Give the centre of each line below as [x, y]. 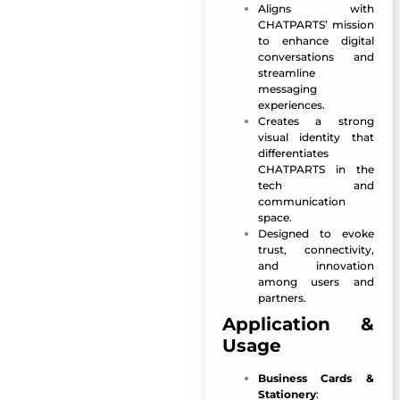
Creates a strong [316, 121]
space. [275, 218]
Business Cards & [316, 379]
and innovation [316, 266]
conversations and [316, 57]
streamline [286, 73]
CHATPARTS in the [316, 170]
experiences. [291, 105]
